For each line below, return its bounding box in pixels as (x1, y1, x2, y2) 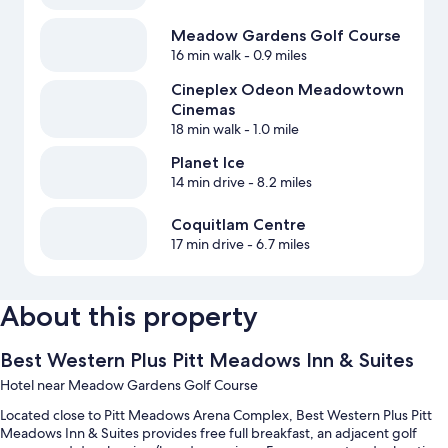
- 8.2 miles (244, 173, 312, 192)
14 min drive (170, 173, 245, 192)
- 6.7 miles (243, 234, 310, 253)
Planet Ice (170, 153, 245, 173)
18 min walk (170, 119, 241, 138)
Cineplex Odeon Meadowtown (170, 79, 404, 99)
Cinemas (170, 99, 235, 119)
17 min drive (170, 234, 244, 253)
